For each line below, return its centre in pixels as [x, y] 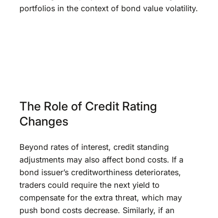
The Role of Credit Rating [88, 106]
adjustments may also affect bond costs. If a [101, 160]
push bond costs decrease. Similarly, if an [97, 210]
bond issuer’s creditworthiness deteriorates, [100, 173]
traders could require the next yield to [90, 185]
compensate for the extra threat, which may [101, 198]
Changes [44, 121]
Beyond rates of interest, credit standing [94, 147]
